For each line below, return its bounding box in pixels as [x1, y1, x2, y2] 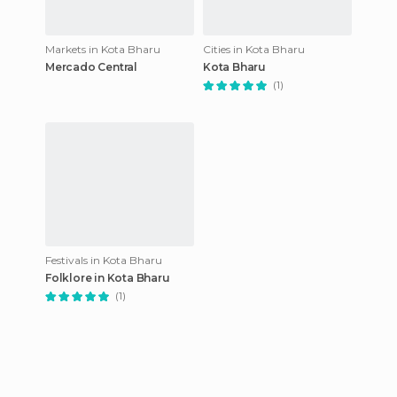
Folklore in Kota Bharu [45, 271, 170, 284]
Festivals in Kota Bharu [45, 253, 162, 267]
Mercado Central [45, 60, 137, 74]
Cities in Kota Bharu [203, 43, 305, 56]
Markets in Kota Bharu [45, 43, 160, 56]
